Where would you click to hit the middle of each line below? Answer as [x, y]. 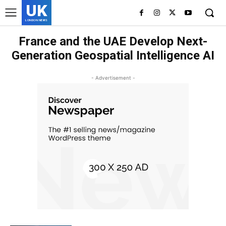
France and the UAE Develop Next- [113, 41]
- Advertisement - [113, 78]
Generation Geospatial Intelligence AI [113, 55]
